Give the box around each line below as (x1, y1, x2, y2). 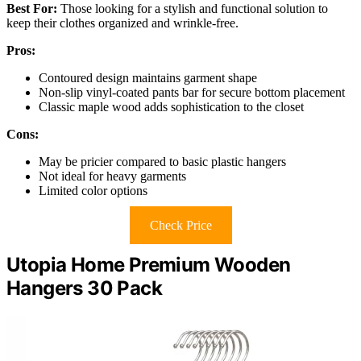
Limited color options (39, 183, 147, 197)
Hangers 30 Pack (6, 276, 162, 300)
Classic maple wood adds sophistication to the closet (39, 99, 304, 114)
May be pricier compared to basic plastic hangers (39, 154, 286, 168)
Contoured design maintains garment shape (39, 70, 257, 85)
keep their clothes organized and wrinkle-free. (6, 15, 239, 30)
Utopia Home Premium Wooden (6, 252, 291, 276)
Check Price (149, 218, 212, 232)
